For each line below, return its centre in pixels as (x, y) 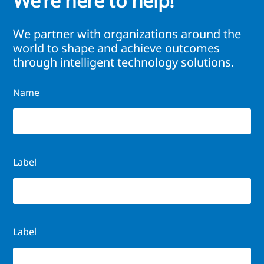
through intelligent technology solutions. (123, 62)
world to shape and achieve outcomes (116, 48)
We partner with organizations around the (127, 34)
